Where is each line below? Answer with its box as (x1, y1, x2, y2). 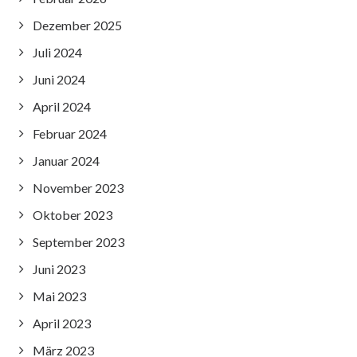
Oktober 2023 (33, 207, 112, 222)
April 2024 (33, 99, 91, 114)
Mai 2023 (33, 288, 86, 304)
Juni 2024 (33, 72, 85, 87)
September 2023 (33, 234, 124, 249)
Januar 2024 (33, 153, 100, 168)
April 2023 (33, 316, 91, 331)
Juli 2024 (33, 45, 82, 60)
